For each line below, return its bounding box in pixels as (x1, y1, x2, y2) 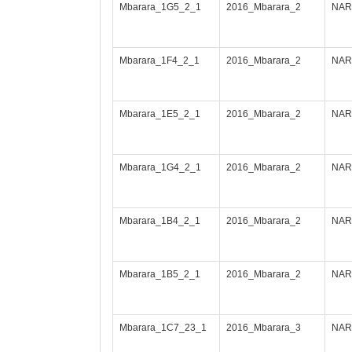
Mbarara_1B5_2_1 (119, 269, 200, 280)
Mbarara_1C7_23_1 (119, 322, 207, 333)
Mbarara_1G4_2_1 (119, 162, 201, 173)
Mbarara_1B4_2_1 (119, 215, 200, 226)
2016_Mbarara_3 (226, 322, 301, 333)
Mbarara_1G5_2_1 (119, 2, 201, 13)
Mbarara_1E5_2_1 (119, 108, 200, 119)
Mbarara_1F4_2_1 (119, 55, 200, 66)
